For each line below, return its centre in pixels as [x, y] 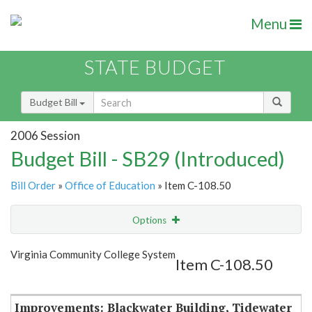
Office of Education [110, 186]
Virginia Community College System [93, 255]
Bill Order [33, 186]
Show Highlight [113, 248]
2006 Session [45, 135]
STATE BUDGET [155, 68]
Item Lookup [41, 278]
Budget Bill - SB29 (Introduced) [148, 159]
